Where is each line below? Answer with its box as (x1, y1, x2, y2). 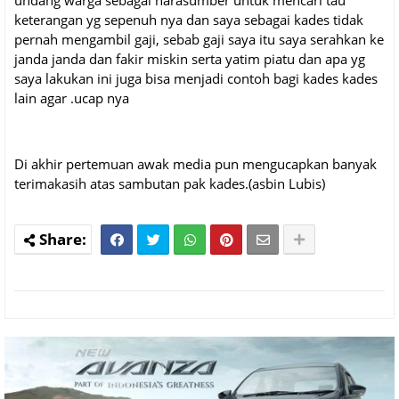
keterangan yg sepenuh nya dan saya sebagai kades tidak (14, 11, 363, 29)
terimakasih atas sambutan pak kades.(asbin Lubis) (14, 175, 325, 193)
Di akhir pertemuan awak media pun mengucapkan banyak (14, 155, 377, 174)
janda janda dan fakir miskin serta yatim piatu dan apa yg (14, 50, 365, 69)
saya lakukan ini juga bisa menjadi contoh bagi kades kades (14, 69, 378, 88)
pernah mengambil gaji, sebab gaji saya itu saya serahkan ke (14, 30, 384, 49)
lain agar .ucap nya (14, 89, 129, 108)
